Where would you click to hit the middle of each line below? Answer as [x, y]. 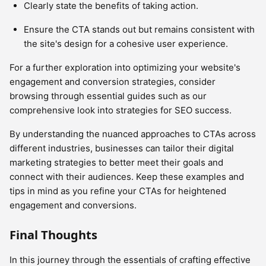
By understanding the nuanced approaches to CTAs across [133, 134]
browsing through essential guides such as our [108, 96]
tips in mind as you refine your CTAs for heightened [118, 191]
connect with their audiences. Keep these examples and [127, 177]
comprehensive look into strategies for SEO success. [121, 110]
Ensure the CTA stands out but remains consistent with [139, 29]
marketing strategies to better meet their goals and [116, 162]
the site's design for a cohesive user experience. [126, 44]
